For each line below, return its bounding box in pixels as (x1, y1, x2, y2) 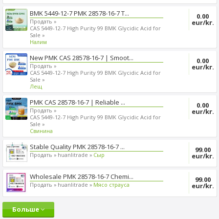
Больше (12, 204, 41, 214)
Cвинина (29, 127, 53, 134)
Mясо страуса (93, 180, 130, 188)
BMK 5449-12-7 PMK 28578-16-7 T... (29, 8, 129, 18)
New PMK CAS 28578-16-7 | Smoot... (29, 53, 133, 62)
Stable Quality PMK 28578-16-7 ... (29, 142, 125, 151)
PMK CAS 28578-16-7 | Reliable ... (29, 97, 125, 107)
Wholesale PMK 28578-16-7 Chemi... (29, 172, 133, 181)
